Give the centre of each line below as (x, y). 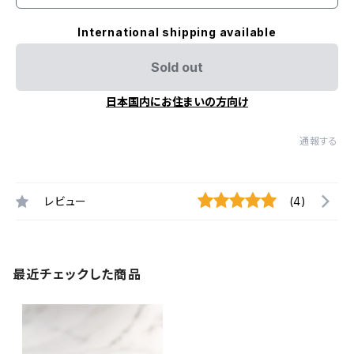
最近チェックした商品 (77, 274)
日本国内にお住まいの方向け (177, 102)
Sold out (177, 67)
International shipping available (177, 32)
